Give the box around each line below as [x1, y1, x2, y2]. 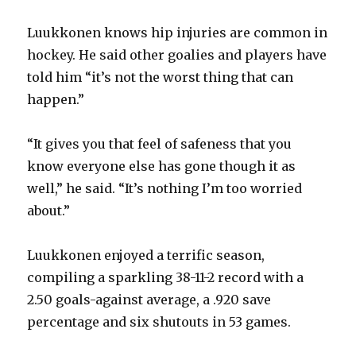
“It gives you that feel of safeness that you [27, 135, 292, 152]
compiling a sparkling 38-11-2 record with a [27, 269, 304, 285]
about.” [27, 202, 71, 219]
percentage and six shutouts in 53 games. [27, 313, 292, 330]
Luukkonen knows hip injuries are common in [27, 24, 328, 41]
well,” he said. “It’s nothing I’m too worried [27, 180, 303, 196]
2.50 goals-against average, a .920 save [27, 291, 272, 308]
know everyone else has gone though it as [27, 157, 296, 174]
